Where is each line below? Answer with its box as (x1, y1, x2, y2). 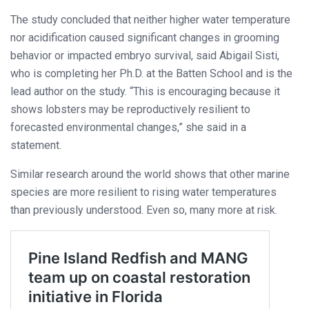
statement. (10, 138, 61, 152)
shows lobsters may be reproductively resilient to (10, 102, 250, 116)
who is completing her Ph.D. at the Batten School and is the (10, 66, 292, 80)
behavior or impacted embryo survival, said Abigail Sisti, (10, 48, 279, 62)
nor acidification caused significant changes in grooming (10, 30, 279, 44)
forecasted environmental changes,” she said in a (10, 120, 246, 134)
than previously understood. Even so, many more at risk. (10, 203, 277, 217)
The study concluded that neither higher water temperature (10, 12, 290, 26)
